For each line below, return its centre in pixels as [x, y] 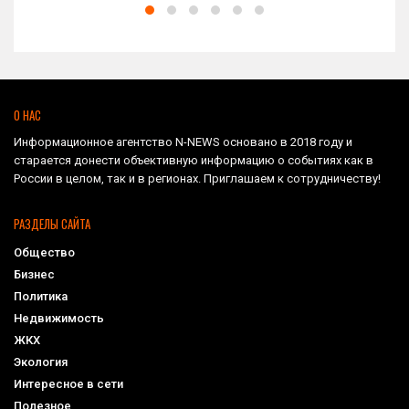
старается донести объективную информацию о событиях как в [194, 160]
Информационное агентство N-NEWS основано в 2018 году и [183, 142]
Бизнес [34, 274]
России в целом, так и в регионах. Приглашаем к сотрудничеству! [197, 178]
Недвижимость [59, 318]
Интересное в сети [68, 384]
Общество [44, 252]
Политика [41, 296]
